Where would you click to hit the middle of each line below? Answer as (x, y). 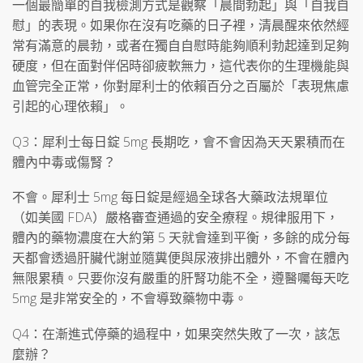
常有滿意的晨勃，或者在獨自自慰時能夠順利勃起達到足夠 (181, 45)
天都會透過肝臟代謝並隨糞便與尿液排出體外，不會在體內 (181, 258)
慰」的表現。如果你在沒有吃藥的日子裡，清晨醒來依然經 (181, 25)
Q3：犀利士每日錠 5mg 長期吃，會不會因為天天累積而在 (179, 141)
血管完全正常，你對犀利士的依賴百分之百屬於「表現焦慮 (181, 85)
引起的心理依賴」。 (70, 106)
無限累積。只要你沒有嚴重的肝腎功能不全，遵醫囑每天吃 (181, 278)
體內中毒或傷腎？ (64, 162)
